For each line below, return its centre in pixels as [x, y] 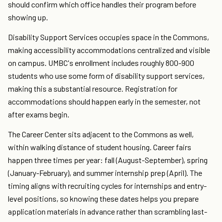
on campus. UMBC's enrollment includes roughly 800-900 [101, 63]
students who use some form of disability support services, [106, 76]
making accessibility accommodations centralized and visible [109, 50]
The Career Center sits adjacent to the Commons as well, [101, 134]
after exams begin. [39, 114]
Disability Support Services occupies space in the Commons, [109, 37]
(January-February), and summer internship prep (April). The [105, 173]
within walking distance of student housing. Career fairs [100, 147]
